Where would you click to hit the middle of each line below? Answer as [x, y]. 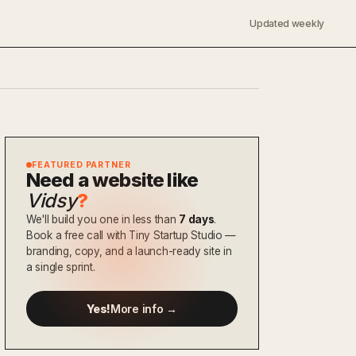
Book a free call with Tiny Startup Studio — [132, 235]
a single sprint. [61, 267]
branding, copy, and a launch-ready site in [129, 251]
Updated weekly [287, 23]
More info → [144, 308]
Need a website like [112, 180]
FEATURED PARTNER [81, 165]
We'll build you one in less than [103, 219]
